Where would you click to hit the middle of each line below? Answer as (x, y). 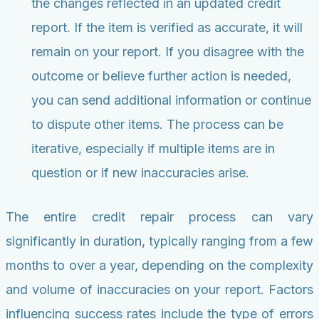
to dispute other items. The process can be (157, 125)
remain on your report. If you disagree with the (168, 52)
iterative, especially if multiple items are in (153, 149)
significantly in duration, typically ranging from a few (159, 241)
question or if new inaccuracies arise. (140, 173)
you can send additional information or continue (171, 100)
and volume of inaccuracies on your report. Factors (159, 290)
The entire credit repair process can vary (159, 217)
